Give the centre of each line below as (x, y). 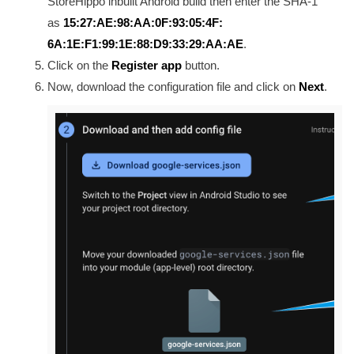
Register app (147, 65)
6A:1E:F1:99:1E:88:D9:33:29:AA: (137, 43)
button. (201, 65)
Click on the (79, 65)
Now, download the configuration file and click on (171, 86)
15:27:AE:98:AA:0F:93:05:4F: (143, 22)
